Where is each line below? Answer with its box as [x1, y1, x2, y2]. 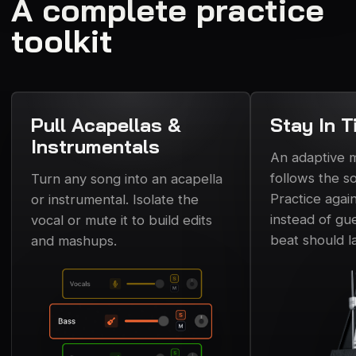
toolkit [11, 20, 113, 60]
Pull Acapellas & [31, 112, 181, 137]
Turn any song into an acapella [31, 170, 222, 187]
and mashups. [31, 232, 117, 249]
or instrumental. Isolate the [31, 191, 199, 207]
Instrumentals [31, 133, 160, 158]
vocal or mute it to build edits [31, 211, 212, 228]
